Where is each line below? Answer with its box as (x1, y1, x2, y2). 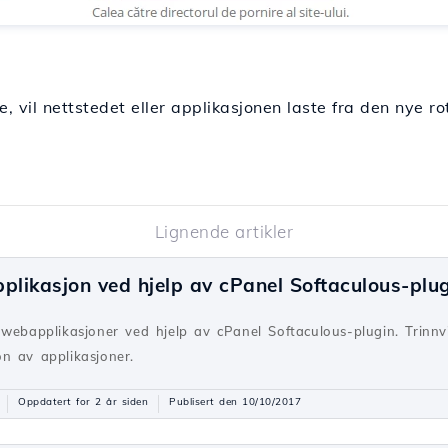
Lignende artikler (154, 221, 294, 243)
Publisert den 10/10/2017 (169, 395, 301, 409)
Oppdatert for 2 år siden (18, 395, 148, 409)
